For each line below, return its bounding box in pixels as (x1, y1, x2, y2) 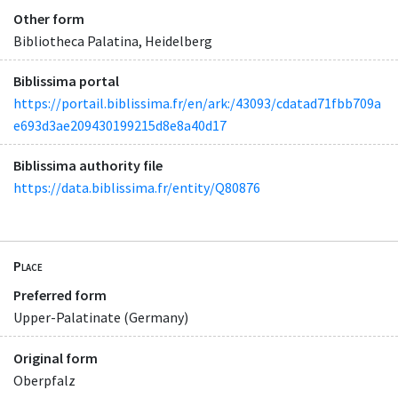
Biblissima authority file (13, 155, 163, 174)
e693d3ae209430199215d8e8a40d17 (13, 115, 227, 134)
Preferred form (13, 286, 107, 305)
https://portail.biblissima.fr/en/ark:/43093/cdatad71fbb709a (13, 93, 381, 112)
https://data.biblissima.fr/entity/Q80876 (13, 178, 260, 196)
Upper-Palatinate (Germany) (13, 308, 188, 327)
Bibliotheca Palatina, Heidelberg (13, 31, 212, 50)
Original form (13, 348, 98, 367)
